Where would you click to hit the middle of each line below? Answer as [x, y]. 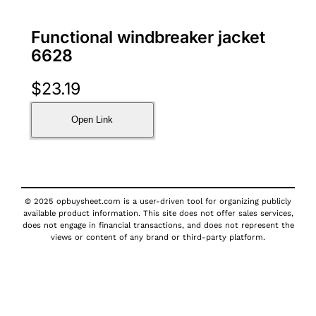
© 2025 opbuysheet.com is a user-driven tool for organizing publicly [158, 201]
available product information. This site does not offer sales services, [158, 213]
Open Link [92, 120]
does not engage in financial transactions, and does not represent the [158, 225]
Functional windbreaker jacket [148, 37]
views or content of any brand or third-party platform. [158, 237]
